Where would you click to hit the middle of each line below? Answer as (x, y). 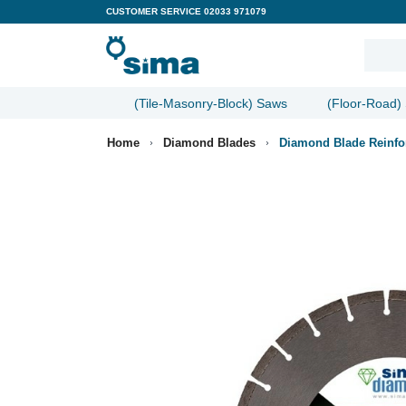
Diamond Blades (209, 143)
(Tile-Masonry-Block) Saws (211, 103)
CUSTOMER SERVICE (155, 11)
